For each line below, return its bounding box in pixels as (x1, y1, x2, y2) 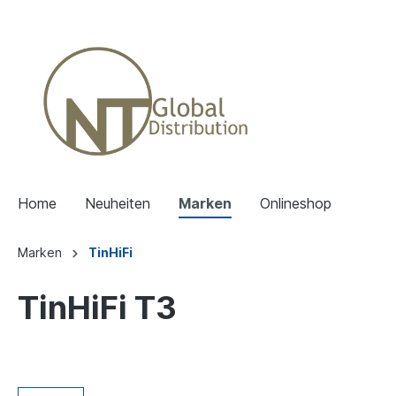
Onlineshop (260, 194, 331, 212)
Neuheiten (85, 194, 150, 212)
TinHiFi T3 (18, 287, 177, 327)
